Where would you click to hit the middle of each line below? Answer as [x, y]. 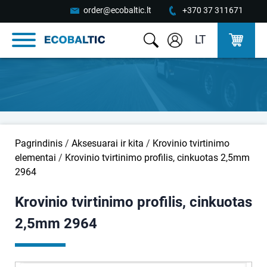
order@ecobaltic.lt [117, 10]
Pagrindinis [39, 143]
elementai [35, 158]
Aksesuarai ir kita [108, 143]
